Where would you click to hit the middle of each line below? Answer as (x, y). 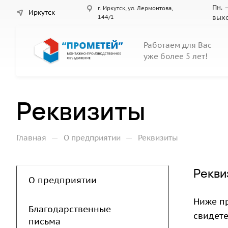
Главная (31, 138)
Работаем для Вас (178, 45)
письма (45, 221)
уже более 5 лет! (176, 56)
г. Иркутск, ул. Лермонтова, (135, 8)
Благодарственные (70, 209)
